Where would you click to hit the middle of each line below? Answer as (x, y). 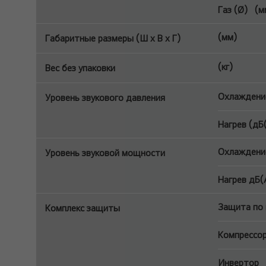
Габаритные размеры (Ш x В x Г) (113, 38)
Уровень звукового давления (105, 98)
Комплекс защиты (83, 208)
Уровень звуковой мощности (105, 153)
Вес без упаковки (80, 68)
